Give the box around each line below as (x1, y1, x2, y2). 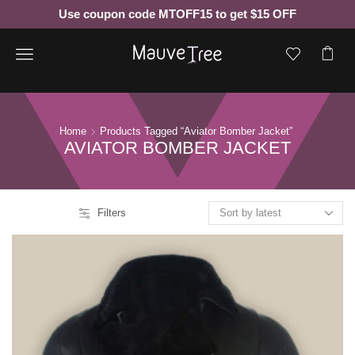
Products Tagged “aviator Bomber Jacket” (100, 125, 292, 137)
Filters (97, 207, 126, 219)
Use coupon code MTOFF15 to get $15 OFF (59, 7, 296, 21)
